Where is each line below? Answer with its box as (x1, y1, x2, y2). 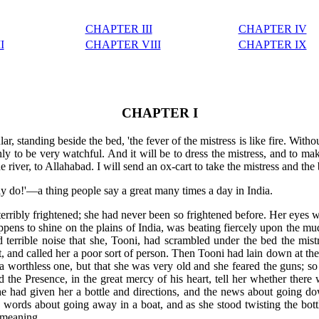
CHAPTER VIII (85, 38, 161, 51)
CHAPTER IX (238, 38, 307, 51)
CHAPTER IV (238, 23, 307, 36)
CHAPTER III (85, 23, 152, 36)
